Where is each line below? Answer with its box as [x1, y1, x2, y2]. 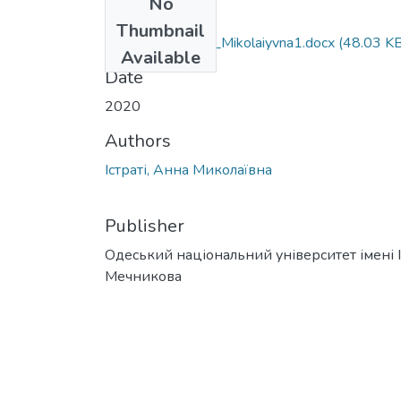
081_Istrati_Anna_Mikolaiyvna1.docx [105, 32, 335, 53]
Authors [105, 128, 171, 153]
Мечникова [105, 266, 182, 286]
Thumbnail [116, 18, 205, 43]
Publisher [105, 213, 184, 238]
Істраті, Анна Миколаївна [105, 159, 272, 180]
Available [121, 45, 200, 70]
